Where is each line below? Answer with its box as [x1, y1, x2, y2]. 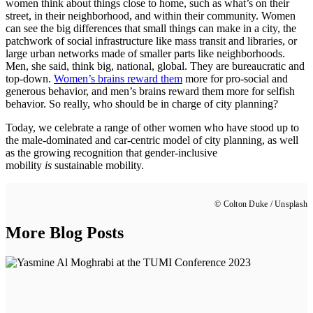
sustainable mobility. [52, 159, 147, 171]
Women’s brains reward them [54, 72, 182, 85]
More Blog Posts [6, 223, 124, 242]
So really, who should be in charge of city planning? [49, 97, 281, 110]
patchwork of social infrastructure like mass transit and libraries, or [6, 34, 297, 47]
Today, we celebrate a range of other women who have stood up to [6, 121, 299, 133]
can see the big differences [6, 22, 124, 34]
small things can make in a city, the [143, 22, 296, 34]
